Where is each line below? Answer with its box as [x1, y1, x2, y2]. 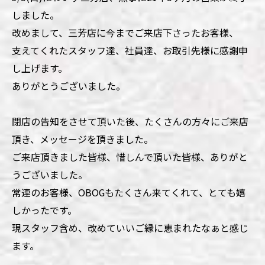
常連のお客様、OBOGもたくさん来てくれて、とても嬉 [12, 185, 245, 199]
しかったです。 [12, 203, 77, 217]
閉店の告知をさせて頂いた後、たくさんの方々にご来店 [12, 114, 248, 128]
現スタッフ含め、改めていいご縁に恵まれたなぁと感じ [12, 221, 248, 235]
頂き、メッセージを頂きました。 [12, 132, 153, 146]
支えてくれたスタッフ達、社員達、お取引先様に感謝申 [12, 43, 248, 57]
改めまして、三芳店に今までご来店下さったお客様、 [12, 25, 238, 40]
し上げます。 [12, 61, 67, 75]
